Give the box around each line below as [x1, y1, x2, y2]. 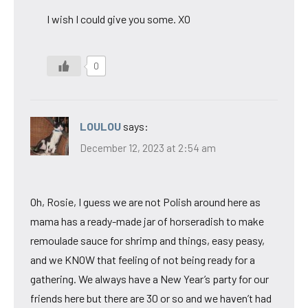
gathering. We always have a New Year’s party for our [30, 272, 269, 286]
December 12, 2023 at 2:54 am [80, 142, 216, 155]
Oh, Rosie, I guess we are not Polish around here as [30, 195, 261, 209]
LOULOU [80, 119, 121, 133]
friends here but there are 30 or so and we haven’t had [30, 291, 272, 305]
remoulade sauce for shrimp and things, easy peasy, [30, 234, 265, 247]
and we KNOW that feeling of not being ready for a [30, 253, 255, 267]
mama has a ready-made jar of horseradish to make [30, 214, 264, 228]
